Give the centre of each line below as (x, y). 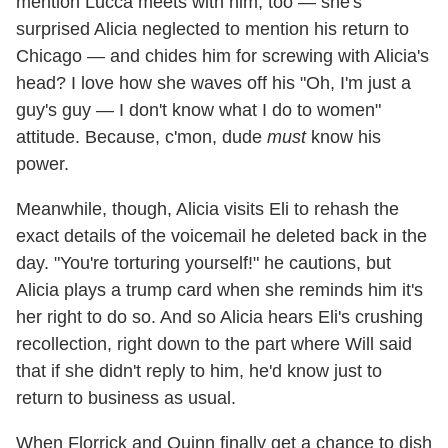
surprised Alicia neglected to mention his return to (212, 29)
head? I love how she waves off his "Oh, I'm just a (213, 83)
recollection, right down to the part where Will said (214, 344)
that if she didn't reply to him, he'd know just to (199, 371)
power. (42, 164)
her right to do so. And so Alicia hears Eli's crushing (219, 317)
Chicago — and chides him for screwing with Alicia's (222, 56)
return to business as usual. (126, 398)
